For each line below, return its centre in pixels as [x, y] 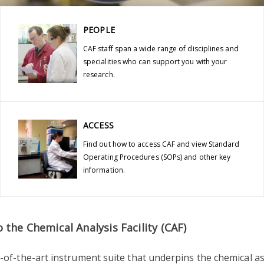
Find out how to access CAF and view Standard [161, 144]
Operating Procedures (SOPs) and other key [157, 157]
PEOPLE [99, 29]
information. [104, 170]
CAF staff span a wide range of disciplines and [161, 48]
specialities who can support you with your [155, 61]
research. [99, 74]
